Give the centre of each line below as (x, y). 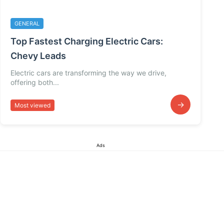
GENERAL (27, 24)
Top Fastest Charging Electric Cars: (87, 41)
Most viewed (32, 105)
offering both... (35, 82)
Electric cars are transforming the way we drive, (88, 73)
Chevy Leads (38, 56)
